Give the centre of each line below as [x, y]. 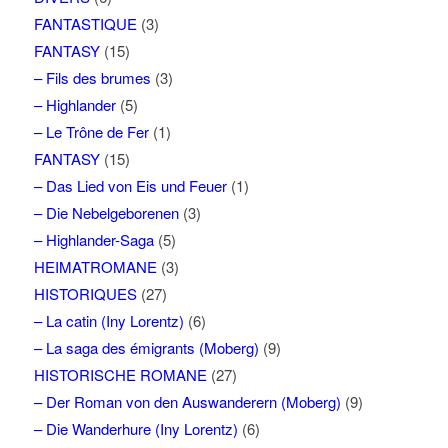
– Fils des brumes [92, 77]
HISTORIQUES [85, 293]
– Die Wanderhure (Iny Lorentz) [135, 428]
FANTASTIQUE [85, 23]
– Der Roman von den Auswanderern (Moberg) [187, 401]
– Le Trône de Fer [91, 131]
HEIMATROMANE [95, 266]
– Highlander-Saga [93, 239]
